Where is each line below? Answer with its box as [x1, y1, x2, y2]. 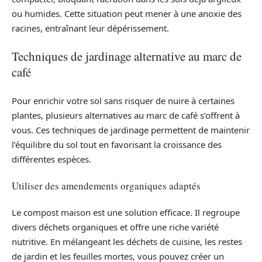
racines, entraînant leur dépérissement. [12, 22, 169, 34]
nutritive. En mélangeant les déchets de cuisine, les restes [12, 235, 242, 247]
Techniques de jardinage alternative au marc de [12, 48, 242, 64]
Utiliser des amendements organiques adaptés [12, 179, 201, 192]
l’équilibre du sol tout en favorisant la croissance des [12, 138, 222, 150]
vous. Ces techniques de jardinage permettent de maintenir [12, 123, 250, 136]
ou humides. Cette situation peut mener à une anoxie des [12, 7, 242, 19]
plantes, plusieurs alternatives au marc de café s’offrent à [12, 109, 240, 121]
